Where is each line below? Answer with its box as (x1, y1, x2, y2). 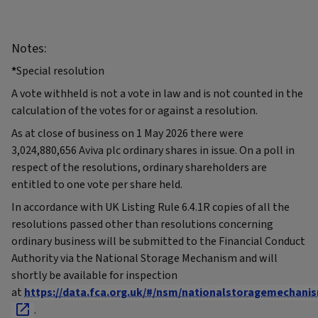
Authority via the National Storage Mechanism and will (11, 251, 278, 267)
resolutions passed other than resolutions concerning (11, 216, 273, 233)
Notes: (11, 40, 47, 58)
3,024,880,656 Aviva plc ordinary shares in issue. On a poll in (11, 143, 295, 159)
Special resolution (16, 63, 104, 79)
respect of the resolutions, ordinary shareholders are (11, 160, 267, 176)
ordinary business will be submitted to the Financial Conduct (11, 234, 305, 250)
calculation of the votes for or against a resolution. (11, 103, 258, 119)
